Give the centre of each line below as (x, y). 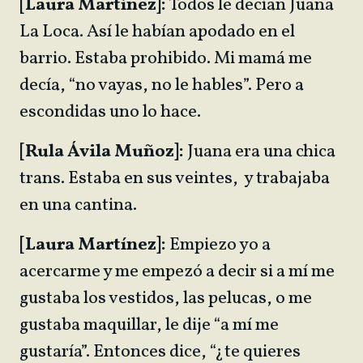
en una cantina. (80, 205)
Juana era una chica (260, 152)
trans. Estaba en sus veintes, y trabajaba (175, 179)
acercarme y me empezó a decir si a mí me (177, 272)
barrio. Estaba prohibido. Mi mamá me (166, 59)
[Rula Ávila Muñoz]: (102, 152)
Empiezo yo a (220, 245)
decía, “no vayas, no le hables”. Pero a (162, 85)
